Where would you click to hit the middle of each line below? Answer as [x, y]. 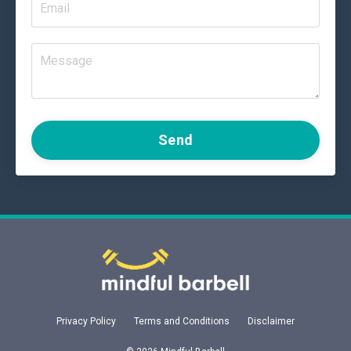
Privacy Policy [86, 321]
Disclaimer [271, 321]
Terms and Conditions [182, 321]
